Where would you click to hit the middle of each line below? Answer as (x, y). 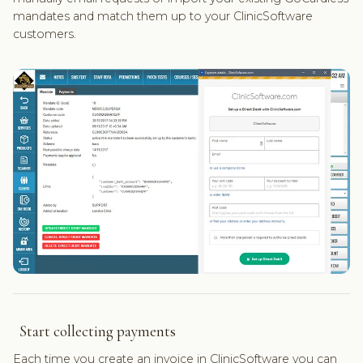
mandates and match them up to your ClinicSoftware (162, 16)
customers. (44, 34)
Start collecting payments (94, 331)
